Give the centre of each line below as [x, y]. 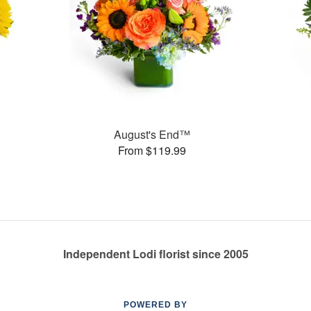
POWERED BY [155, 305]
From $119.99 [152, 150]
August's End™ [152, 134]
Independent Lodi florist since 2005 [155, 254]
